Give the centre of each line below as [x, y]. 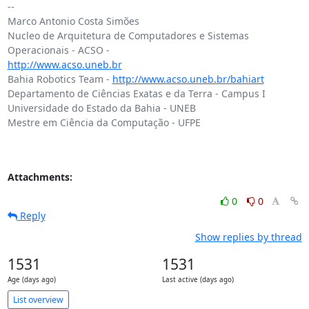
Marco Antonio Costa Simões [73, 21]
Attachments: [40, 177]
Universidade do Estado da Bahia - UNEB [101, 108]
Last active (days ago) [198, 280]
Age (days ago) [31, 280]
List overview [38, 299]
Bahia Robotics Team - [60, 79]
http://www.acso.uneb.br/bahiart [188, 79]
